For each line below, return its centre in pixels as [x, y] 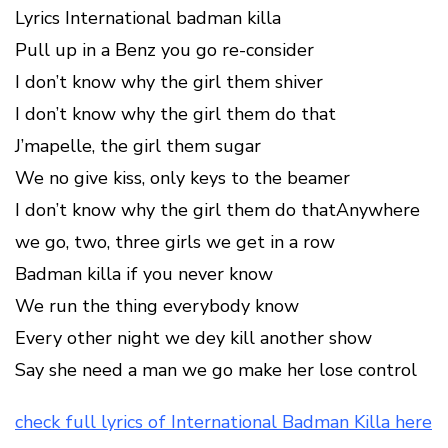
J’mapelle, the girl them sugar [138, 146]
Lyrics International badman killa [148, 18]
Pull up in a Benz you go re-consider [164, 50]
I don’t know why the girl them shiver [169, 82]
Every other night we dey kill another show [193, 338]
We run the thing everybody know [157, 306]
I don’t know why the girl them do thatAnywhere [217, 210]
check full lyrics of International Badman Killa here [223, 422]
